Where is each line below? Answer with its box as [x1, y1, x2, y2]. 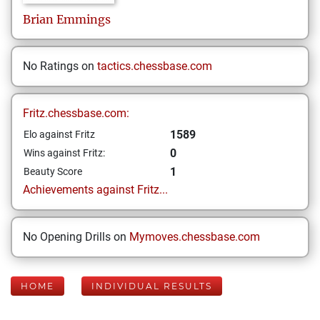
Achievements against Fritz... [23, 183, 168, 196]
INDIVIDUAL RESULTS [91, 281, 212, 291]
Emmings [56, 12, 111, 26]
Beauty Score [24, 166, 82, 177]
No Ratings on [23, 59, 97, 73]
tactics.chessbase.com [97, 59, 212, 73]
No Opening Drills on [23, 230, 129, 244]
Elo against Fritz [24, 129, 95, 140]
